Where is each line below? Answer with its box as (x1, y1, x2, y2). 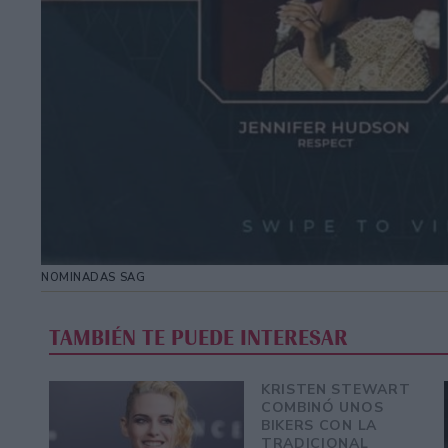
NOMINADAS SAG (41, 270, 146, 286)
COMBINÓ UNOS (260, 397, 384, 417)
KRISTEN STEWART (260, 379, 411, 399)
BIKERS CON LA (260, 415, 377, 435)
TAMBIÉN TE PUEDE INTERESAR (49, 324, 349, 351)
